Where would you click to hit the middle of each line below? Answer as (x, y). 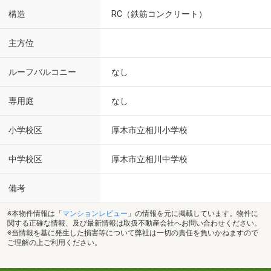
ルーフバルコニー (42, 72)
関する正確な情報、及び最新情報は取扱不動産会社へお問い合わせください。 (134, 223)
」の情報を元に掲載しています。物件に (193, 213)
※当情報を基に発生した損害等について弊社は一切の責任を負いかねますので (133, 233)
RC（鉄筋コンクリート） (159, 14)
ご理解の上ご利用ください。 (54, 242)
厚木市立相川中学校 (149, 159)
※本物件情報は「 (35, 213)
